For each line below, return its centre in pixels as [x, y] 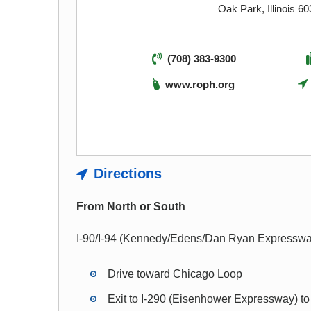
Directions [127, 174]
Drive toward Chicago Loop [175, 274]
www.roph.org [200, 84]
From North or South [131, 207]
